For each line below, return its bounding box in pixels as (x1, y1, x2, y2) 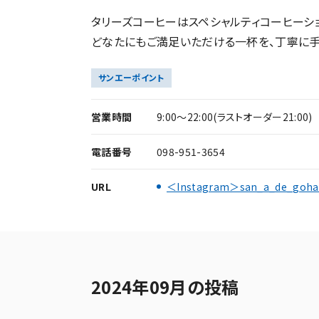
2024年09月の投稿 (91, 273, 239, 299)
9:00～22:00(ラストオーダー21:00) (157, 109, 313, 124)
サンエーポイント (98, 70, 164, 83)
